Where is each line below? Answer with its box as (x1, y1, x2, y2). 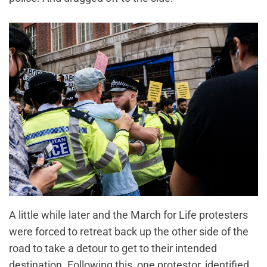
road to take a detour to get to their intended (9, 242, 217, 255)
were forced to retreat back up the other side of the (9, 225, 249, 238)
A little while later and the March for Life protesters (9, 209, 248, 222)
